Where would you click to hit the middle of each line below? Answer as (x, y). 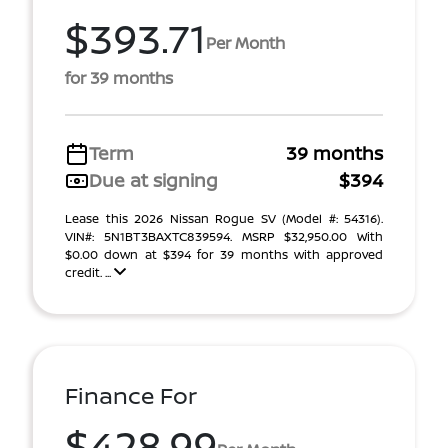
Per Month (245, 42)
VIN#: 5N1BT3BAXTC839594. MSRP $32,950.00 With (224, 236)
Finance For (131, 395)
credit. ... (89, 272)
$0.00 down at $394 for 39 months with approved (224, 254)
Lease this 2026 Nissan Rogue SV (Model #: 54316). (224, 218)
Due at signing (153, 180)
